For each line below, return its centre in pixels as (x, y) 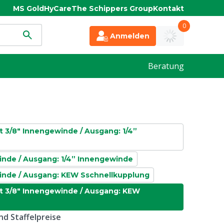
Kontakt (168, 8)
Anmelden (130, 36)
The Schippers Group (112, 8)
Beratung (166, 66)
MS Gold (28, 8)
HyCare (58, 8)
